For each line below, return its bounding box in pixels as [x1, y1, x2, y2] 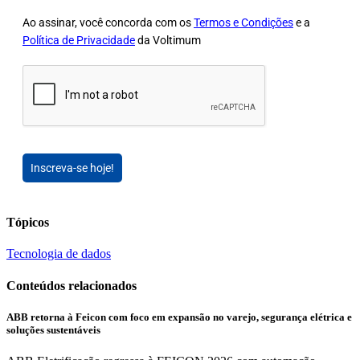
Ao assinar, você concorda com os [22, 15, 194, 29]
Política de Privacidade [22, 33, 135, 47]
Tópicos [6, 215, 49, 230]
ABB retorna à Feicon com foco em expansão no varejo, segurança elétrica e [6, 310, 352, 323]
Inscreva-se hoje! [31, 161, 114, 174]
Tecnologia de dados [6, 247, 111, 261]
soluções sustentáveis [6, 323, 100, 336]
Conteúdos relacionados [6, 278, 137, 292]
